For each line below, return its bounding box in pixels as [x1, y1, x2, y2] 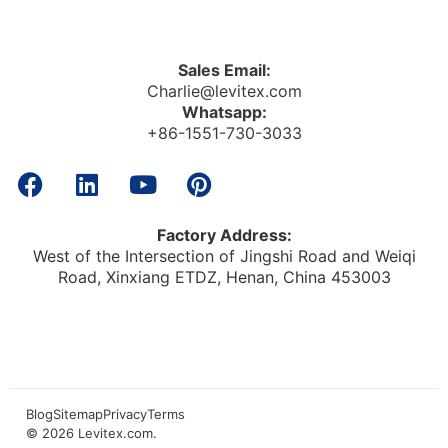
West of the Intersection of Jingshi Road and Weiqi [32, 245, 416, 266]
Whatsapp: [181, 101, 267, 122]
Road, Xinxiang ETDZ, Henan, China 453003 [57, 266, 391, 287]
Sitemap [53, 405, 103, 422]
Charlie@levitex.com [146, 80, 302, 101]
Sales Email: [177, 59, 271, 80]
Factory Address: [156, 224, 292, 245]
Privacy [103, 405, 147, 422]
